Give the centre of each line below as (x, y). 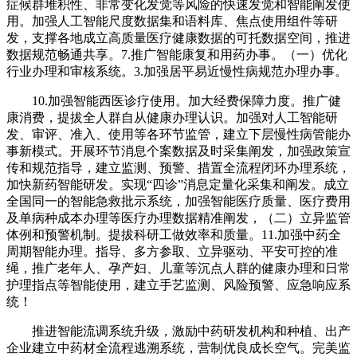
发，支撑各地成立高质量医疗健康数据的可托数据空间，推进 (178, 38)
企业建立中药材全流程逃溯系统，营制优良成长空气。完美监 (178, 348)
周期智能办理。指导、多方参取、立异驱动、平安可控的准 (172, 252)
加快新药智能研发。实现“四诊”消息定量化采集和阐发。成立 (178, 185)
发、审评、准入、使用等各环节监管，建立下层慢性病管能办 (178, 135)
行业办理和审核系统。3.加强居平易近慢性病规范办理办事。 (177, 72)
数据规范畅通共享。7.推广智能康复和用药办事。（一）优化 (177, 55)
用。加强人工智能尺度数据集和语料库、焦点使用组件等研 (172, 22)
